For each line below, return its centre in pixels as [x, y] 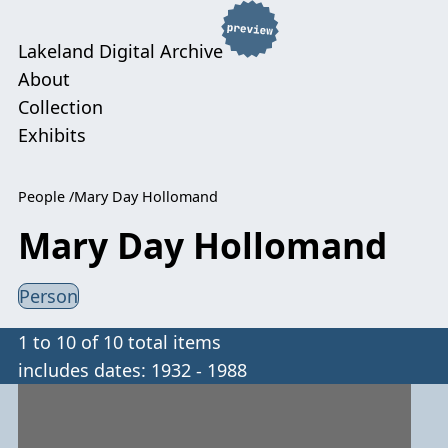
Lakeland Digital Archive [121, 51]
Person [49, 296]
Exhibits [52, 135]
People [42, 197]
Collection [61, 107]
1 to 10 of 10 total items [120, 342]
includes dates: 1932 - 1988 [133, 370]
